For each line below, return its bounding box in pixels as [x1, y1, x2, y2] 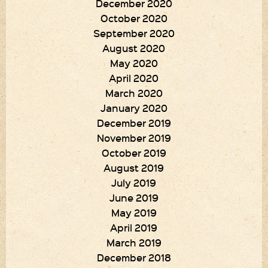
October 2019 [101, 146, 166, 159]
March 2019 [106, 236, 162, 249]
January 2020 [100, 101, 167, 114]
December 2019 [96, 116, 171, 129]
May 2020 [109, 56, 158, 69]
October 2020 [100, 11, 167, 25]
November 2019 [96, 131, 171, 144]
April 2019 [110, 221, 158, 234]
